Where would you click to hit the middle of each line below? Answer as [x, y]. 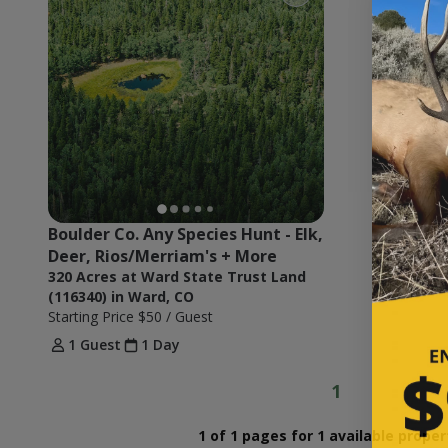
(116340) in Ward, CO [121, 296]
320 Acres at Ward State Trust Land [177, 276]
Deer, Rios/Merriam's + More [162, 256]
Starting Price [93, 316]
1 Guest [94, 344]
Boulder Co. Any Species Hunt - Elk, [185, 234]
